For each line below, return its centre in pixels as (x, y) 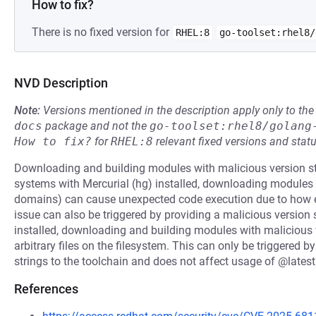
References (46, 289)
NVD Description (61, 83)
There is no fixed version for (102, 32)
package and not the (96, 126)
